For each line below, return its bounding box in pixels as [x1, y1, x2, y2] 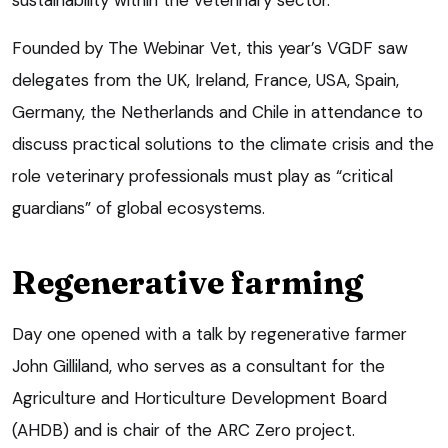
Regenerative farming [12, 262, 363, 302]
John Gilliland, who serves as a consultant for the [12, 354, 385, 377]
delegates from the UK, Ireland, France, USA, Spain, [12, 68, 399, 91]
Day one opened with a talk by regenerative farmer [12, 322, 407, 345]
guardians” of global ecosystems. [12, 196, 265, 219]
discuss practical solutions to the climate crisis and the [12, 132, 434, 155]
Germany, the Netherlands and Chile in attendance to [12, 100, 423, 123]
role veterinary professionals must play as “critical [12, 164, 393, 187]
